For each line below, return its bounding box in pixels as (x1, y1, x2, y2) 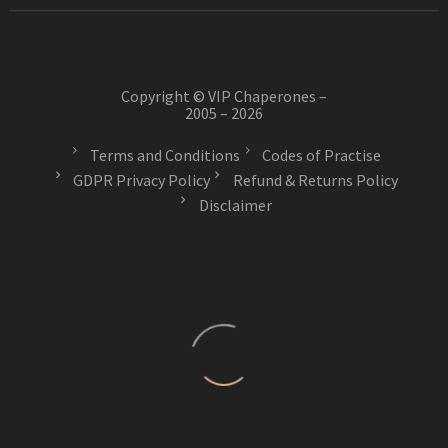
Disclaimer (198, 195, 272, 216)
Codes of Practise (262, 145, 381, 166)
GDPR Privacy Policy (73, 170, 210, 191)
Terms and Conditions (89, 145, 240, 166)
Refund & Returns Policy (232, 170, 398, 191)
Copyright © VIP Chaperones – (121, 85, 327, 106)
